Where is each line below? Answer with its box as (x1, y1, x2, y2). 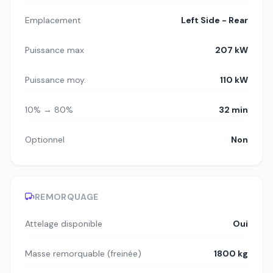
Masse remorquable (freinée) (25, 248, 141, 260)
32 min (219, 104, 248, 116)
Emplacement (25, 15, 81, 26)
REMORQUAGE (35, 191, 99, 203)
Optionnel (25, 134, 65, 146)
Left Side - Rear (181, 15, 248, 26)
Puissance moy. (25, 74, 86, 86)
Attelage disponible (25, 218, 102, 230)
